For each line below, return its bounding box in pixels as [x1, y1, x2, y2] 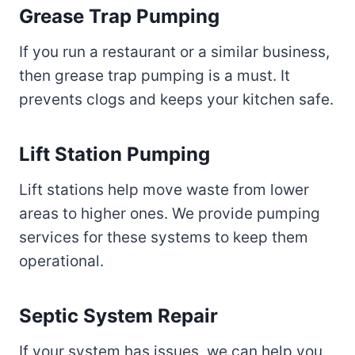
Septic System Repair [19, 304, 218, 328]
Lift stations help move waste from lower [19, 181, 309, 200]
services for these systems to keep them [19, 228, 308, 247]
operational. [19, 252, 104, 271]
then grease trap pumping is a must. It [19, 67, 290, 86]
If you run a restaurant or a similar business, [19, 43, 330, 62]
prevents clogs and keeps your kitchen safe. [19, 90, 334, 109]
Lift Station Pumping [19, 143, 210, 166]
